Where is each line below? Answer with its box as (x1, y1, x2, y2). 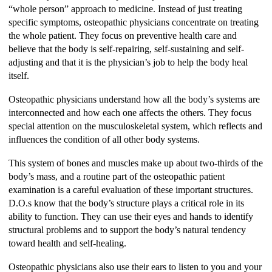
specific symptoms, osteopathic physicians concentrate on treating (8, 16, 259, 27)
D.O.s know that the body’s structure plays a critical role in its (8, 197, 244, 208)
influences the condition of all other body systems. (8, 134, 200, 144)
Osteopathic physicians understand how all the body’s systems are (8, 93, 260, 104)
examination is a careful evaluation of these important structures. (8, 184, 253, 195)
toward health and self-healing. (8, 237, 126, 248)
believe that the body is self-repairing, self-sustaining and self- (8, 43, 244, 54)
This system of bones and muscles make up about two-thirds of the (8, 157, 263, 168)
